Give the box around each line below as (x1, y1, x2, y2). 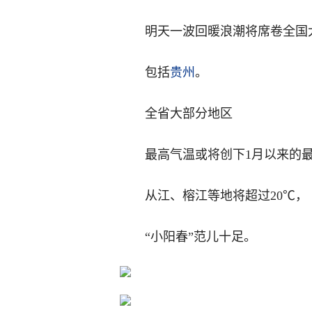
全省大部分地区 (145, 107, 233, 120)
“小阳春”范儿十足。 (145, 230, 256, 244)
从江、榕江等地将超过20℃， (145, 189, 308, 203)
